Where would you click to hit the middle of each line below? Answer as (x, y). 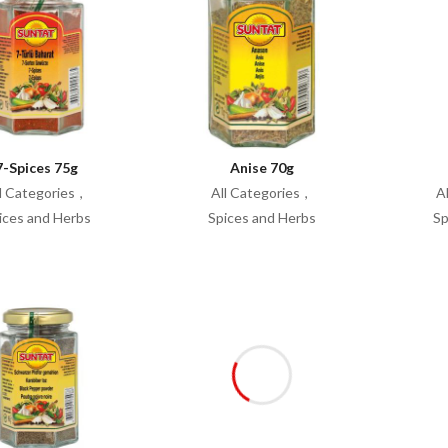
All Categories (255, 192)
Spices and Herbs (261, 217)
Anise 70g (261, 167)
